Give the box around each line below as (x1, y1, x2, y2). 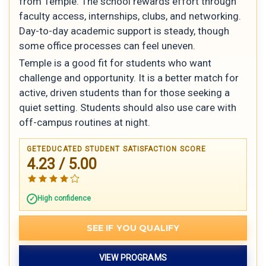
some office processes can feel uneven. (19, 39, 195, 52)
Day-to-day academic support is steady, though (19, 24, 229, 37)
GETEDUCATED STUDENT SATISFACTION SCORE (27, 145, 207, 154)
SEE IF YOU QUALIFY (86, 223, 180, 234)
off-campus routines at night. (19, 116, 150, 129)
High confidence (37, 194, 91, 203)
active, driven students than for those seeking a (19, 87, 230, 99)
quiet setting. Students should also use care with (19, 102, 236, 114)
